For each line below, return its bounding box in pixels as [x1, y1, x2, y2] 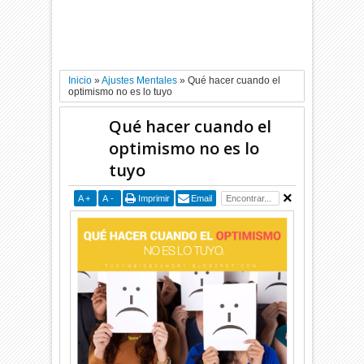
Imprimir [137, 193, 170, 203]
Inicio [68, 75, 93, 86]
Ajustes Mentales [102, 75, 178, 86]
